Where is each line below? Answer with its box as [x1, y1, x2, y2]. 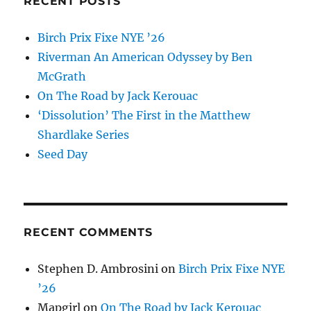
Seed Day [37, 147, 88, 162]
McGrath [37, 69, 87, 84]
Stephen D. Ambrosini [37, 262, 159, 276]
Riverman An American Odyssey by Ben [37, 50, 253, 65]
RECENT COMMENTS [24, 226, 153, 239]
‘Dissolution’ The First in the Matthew [37, 108, 251, 123]
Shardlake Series [37, 128, 130, 142]
